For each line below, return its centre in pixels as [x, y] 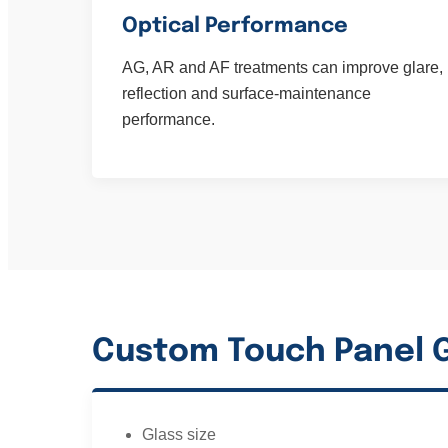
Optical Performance [235, 26]
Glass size [179, 434]
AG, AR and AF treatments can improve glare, [282, 67]
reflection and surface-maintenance [246, 93]
